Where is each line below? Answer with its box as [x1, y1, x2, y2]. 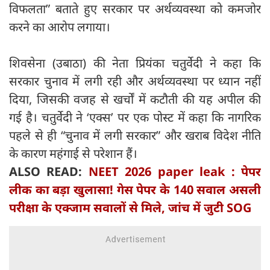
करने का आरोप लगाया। [9, 19, 110, 36]
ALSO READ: [9, 163, 89, 180]
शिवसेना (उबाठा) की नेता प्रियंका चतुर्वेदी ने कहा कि [9, 55, 261, 72]
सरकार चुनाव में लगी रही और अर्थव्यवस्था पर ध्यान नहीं [9, 73, 261, 90]
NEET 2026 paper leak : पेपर [88, 163, 262, 180]
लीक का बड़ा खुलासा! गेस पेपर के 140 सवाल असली [9, 181, 261, 198]
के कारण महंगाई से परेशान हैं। [9, 145, 137, 162]
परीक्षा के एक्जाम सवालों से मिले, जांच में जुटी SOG [9, 199, 251, 216]
